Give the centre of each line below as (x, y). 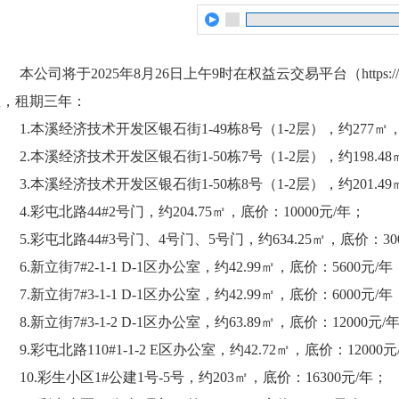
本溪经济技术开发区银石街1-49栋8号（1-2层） (177, 129)
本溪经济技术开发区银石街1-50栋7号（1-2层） (177, 156)
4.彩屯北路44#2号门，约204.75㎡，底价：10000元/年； (192, 212)
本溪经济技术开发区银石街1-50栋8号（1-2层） (177, 184)
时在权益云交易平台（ (290, 73)
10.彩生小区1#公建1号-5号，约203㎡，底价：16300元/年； (204, 377)
